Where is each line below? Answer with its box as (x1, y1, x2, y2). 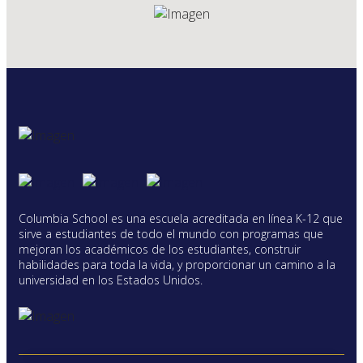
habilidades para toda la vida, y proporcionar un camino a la (19, 257, 335, 273)
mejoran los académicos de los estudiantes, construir (19, 241, 301, 258)
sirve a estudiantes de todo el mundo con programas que (19, 226, 323, 242)
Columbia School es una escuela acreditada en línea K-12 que (19, 211, 343, 227)
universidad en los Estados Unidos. (19, 272, 203, 288)
